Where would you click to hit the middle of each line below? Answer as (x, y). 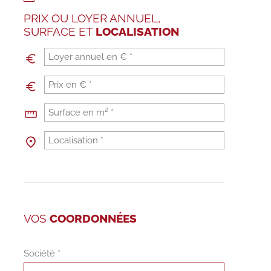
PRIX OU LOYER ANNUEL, (92, 18)
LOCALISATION (137, 31)
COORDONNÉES (93, 218)
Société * (42, 253)
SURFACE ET (59, 31)
